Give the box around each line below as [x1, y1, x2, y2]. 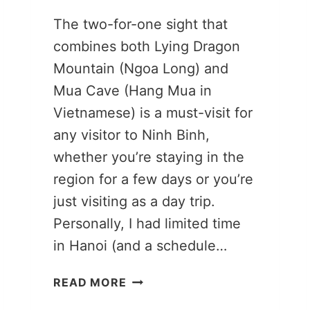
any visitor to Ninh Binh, [53, 126, 210, 143]
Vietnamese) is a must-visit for [53, 104, 253, 121]
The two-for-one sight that [53, 15, 228, 33]
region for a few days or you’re [53, 170, 254, 188]
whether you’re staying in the [53, 148, 245, 165]
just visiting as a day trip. [53, 192, 216, 210]
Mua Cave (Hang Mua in [53, 82, 212, 99]
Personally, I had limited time [53, 215, 241, 232]
